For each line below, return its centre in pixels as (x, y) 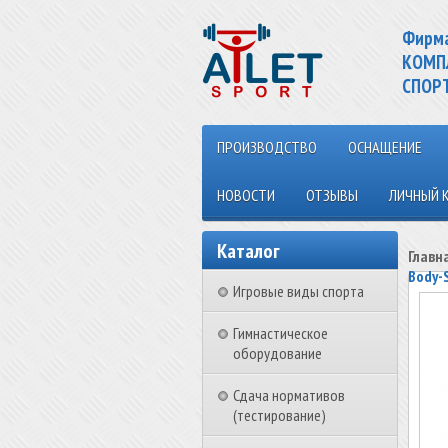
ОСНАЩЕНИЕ (385, 147)
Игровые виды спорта (298, 291)
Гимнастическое (280, 333)
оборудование (277, 353)
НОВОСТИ (246, 195)
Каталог (248, 251)
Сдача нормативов (289, 395)
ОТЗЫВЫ (332, 195)
